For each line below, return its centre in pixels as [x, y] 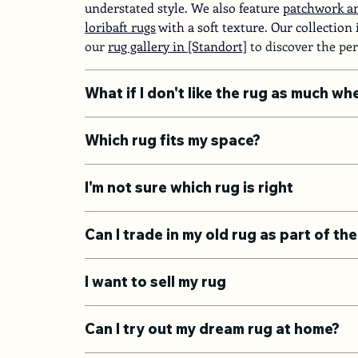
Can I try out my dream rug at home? [213, 329]
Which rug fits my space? [173, 141]
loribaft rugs [121, 27]
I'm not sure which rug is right [189, 188]
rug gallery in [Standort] [178, 46]
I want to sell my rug [156, 282]
